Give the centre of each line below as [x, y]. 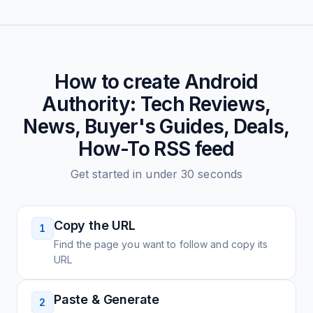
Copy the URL [95, 225]
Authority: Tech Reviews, [156, 104]
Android [221, 82]
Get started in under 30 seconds [156, 174]
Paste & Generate [107, 299]
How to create [119, 82]
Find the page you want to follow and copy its [161, 244]
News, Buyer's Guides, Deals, [156, 126]
